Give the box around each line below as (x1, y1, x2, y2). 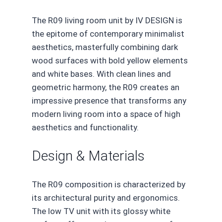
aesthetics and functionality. (32, 122, 139, 132)
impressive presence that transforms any (32, 95, 186, 106)
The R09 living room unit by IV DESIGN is (32, 15, 182, 25)
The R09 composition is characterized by (32, 179, 185, 190)
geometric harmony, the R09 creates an (32, 82, 179, 92)
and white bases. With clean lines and (32, 68, 171, 79)
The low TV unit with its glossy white (32, 206, 170, 217)
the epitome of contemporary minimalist (32, 28, 184, 39)
